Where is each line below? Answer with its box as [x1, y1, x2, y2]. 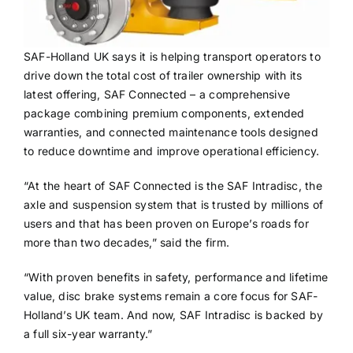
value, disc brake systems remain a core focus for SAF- [23, 288, 318, 303]
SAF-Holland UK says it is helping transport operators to [23, 49, 321, 63]
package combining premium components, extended [23, 106, 305, 120]
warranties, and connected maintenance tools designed [23, 124, 318, 139]
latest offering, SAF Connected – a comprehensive [23, 87, 291, 101]
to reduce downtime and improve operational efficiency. [23, 143, 320, 158]
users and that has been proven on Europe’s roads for [23, 216, 309, 230]
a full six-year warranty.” [23, 326, 153, 340]
